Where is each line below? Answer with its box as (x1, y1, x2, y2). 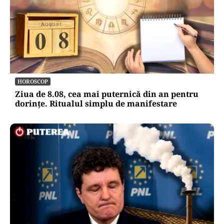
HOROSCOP (17, 77, 48, 85)
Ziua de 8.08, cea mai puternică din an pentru (15, 88, 198, 99)
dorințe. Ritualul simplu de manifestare (15, 97, 177, 109)
